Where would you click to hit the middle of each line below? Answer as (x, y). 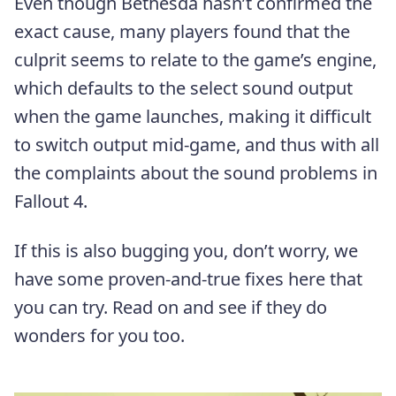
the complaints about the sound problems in (196, 172)
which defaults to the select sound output (183, 88)
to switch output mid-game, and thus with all (197, 144)
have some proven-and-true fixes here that (188, 278)
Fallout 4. (51, 201)
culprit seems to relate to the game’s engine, (195, 59)
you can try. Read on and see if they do (171, 307)
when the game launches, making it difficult (193, 116)
